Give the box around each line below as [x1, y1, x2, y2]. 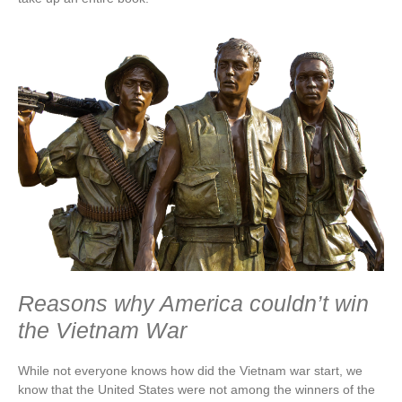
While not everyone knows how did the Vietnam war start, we [18, 363, 363, 379]
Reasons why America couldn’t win [18, 291, 369, 317]
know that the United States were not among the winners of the [18, 382, 375, 398]
